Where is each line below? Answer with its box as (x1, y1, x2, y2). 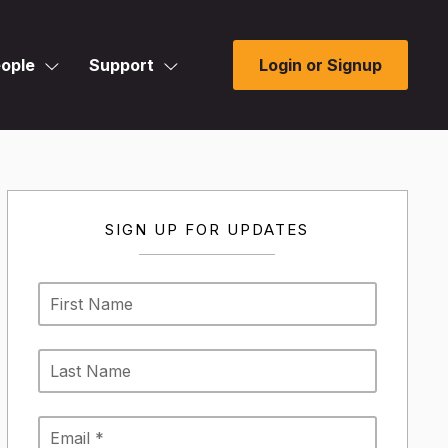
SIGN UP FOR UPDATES (105, 220, 310, 239)
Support (89, 55, 154, 75)
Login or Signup (259, 55, 382, 75)
